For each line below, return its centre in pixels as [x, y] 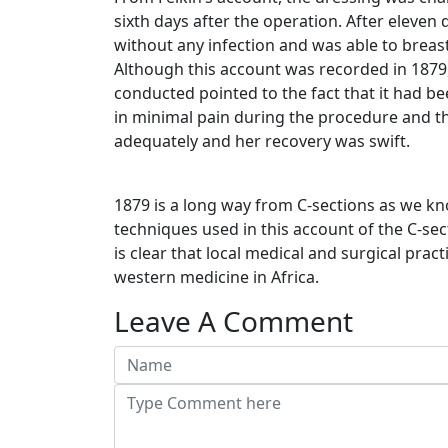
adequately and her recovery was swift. [262, 141]
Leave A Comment [233, 321]
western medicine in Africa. [216, 277]
